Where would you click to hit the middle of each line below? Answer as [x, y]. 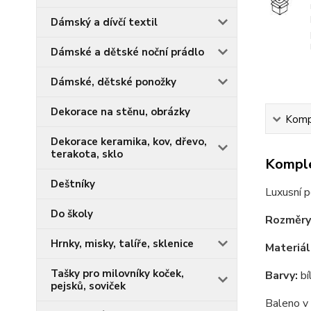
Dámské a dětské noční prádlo [127, 52]
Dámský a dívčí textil [104, 22]
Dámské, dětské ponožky [114, 82]
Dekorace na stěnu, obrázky [120, 112]
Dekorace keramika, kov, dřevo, [129, 142]
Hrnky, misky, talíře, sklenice [122, 244]
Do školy [72, 214]
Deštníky [73, 184]
